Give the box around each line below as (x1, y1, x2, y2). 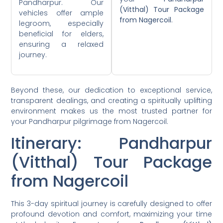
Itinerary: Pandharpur (11, 132, 212, 155)
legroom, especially (19, 18, 104, 28)
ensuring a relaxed (19, 39, 104, 49)
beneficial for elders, (19, 28, 104, 39)
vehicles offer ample (19, 7, 104, 18)
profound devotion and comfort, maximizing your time (11, 209, 212, 220)
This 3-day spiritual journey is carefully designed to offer (11, 199, 212, 209)
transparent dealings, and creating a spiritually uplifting (11, 95, 212, 106)
